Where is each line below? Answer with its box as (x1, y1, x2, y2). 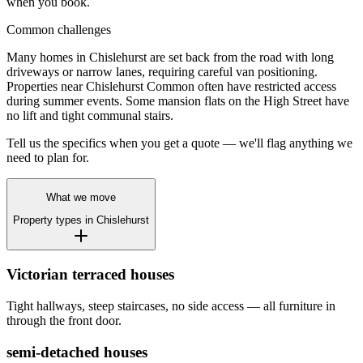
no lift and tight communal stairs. (6, 108, 173, 122)
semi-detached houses (6, 343, 147, 361)
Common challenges (6, 22, 111, 36)
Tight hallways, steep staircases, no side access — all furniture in (6, 298, 335, 313)
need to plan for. (6, 150, 89, 164)
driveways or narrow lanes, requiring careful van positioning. (6, 64, 318, 79)
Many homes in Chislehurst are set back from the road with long (6, 49, 334, 64)
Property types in (13, 214, 96, 227)
